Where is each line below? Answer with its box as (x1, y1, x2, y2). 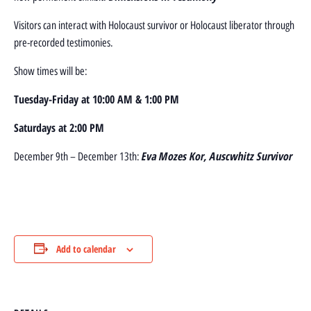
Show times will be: (14, 64, 87, 78)
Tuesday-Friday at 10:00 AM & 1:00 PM (14, 91, 179, 107)
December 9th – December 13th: (14, 149, 142, 163)
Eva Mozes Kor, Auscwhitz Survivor (142, 148, 295, 164)
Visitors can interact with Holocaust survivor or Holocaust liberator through (14, 18, 294, 32)
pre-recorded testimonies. (14, 35, 113, 49)
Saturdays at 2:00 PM (14, 119, 104, 135)
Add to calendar (56, 242, 116, 255)
